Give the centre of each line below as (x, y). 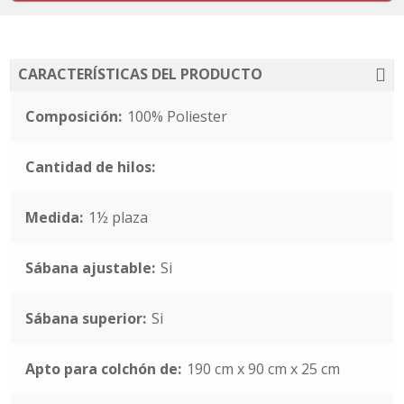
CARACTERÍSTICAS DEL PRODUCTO (140, 74)
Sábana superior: (86, 318)
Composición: (73, 116)
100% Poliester (175, 116)
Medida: (54, 217)
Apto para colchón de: (103, 369)
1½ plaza (116, 217)
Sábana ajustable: (90, 268)
